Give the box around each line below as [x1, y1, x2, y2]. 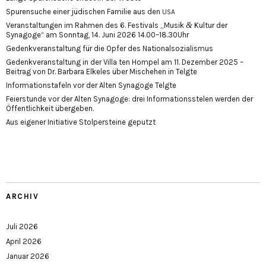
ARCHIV [6, 192, 39, 201]
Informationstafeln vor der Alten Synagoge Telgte [6, 81, 176, 90]
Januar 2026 [6, 252, 49, 261]
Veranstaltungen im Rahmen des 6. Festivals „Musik [6, 21, 186, 30]
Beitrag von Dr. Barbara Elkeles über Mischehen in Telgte [6, 67, 197, 77]
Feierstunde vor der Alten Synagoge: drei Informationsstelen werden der [6, 94, 253, 104]
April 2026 [6, 237, 42, 246]
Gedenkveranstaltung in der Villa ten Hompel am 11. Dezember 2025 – [6, 58, 243, 67]
